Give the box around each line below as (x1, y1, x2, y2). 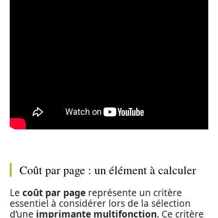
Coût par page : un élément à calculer (19, 162, 196, 178)
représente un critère (86, 186, 182, 199)
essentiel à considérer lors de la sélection (10, 197, 191, 210)
